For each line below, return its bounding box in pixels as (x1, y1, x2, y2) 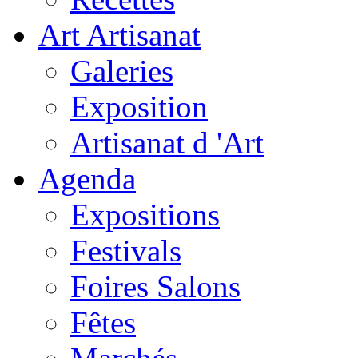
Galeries (70, 53, 173, 88)
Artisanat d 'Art (70, 125, 264, 160)
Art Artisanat (38, 17, 201, 52)
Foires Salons (70, 268, 241, 304)
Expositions (70, 197, 220, 232)
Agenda (38, 161, 136, 196)
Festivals (70, 233, 181, 268)
